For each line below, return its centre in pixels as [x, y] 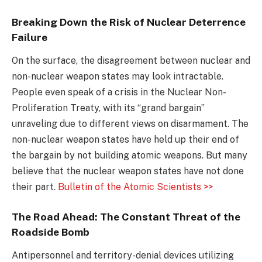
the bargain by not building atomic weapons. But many [130, 155]
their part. [35, 187]
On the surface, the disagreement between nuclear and [131, 60]
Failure [30, 37]
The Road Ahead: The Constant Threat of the [126, 216]
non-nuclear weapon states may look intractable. [118, 76]
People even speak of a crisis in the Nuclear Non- [119, 92]
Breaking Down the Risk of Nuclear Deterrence [129, 22]
